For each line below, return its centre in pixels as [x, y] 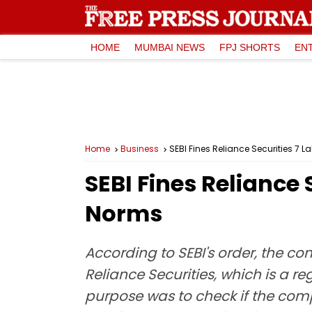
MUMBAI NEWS [170, 47]
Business [140, 149]
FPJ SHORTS [250, 47]
